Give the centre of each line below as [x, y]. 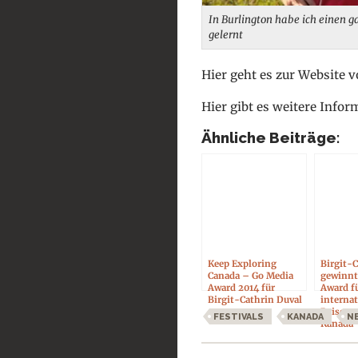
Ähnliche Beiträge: [271, 138]
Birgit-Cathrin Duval [255, 300]
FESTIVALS [239, 317]
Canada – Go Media [251, 276]
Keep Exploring [242, 264]
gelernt [226, 35]
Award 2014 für [241, 288]
